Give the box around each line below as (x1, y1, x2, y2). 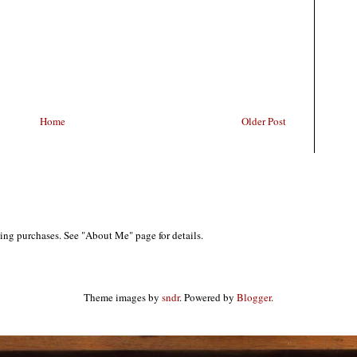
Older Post (241, 113, 286, 128)
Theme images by (84, 289, 162, 304)
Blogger (237, 289, 271, 304)
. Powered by (179, 289, 237, 304)
